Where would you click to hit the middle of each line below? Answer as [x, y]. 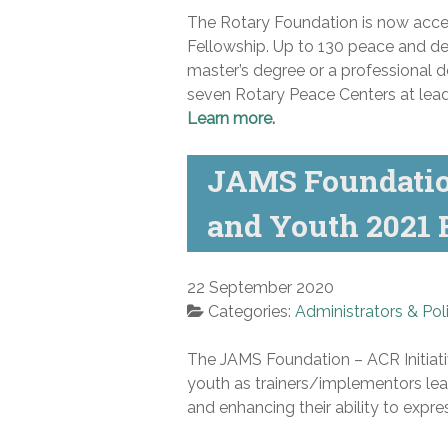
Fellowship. [230, 46]
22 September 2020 [260, 287]
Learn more [229, 118]
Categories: [251, 311]
